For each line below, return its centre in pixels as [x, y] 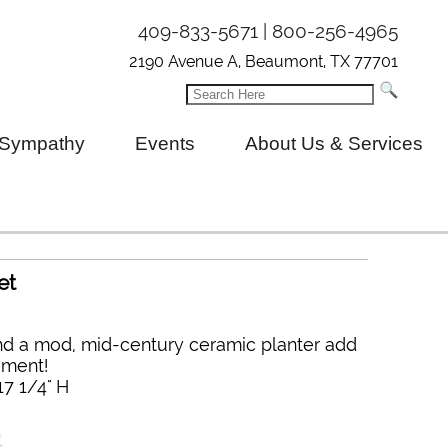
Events [165, 143]
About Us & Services [334, 143]
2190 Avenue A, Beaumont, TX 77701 [263, 61]
